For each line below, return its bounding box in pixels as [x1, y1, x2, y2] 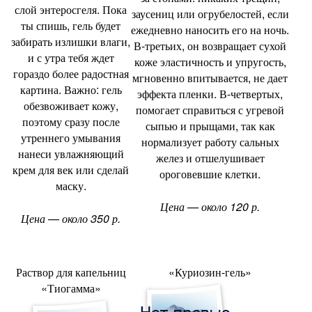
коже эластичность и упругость [134, 54, 283, 70]
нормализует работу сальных [141, 134, 279, 150]
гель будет [72, 17, 120, 33]
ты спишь [21, 17, 67, 33]
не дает [253, 70, 288, 86]
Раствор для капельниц [15, 264, 126, 280]
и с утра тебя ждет [27, 49, 114, 65]
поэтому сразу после [22, 114, 120, 130]
